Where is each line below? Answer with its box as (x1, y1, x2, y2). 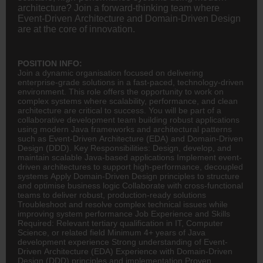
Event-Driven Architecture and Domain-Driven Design (18, 13, 241, 23)
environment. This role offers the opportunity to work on (18, 86, 224, 96)
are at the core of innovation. (18, 23, 135, 34)
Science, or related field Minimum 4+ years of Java (18, 227, 205, 237)
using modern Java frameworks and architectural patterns (18, 124, 232, 134)
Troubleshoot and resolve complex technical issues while (18, 199, 228, 209)
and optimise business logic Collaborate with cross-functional (18, 180, 243, 190)
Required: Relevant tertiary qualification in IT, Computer (18, 218, 223, 228)
